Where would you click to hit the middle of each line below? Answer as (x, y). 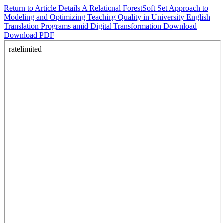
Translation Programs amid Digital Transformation (84, 26)
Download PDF (29, 35)
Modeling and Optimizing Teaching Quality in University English (107, 17)
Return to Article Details (43, 8)
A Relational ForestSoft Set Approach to (145, 8)
